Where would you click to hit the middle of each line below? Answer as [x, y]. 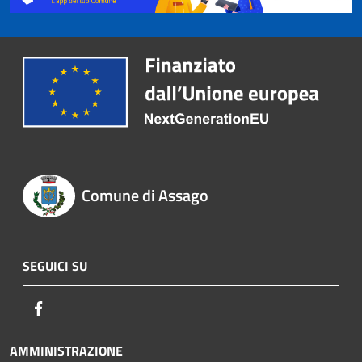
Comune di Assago [145, 195]
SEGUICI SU [55, 266]
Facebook [73, 308]
